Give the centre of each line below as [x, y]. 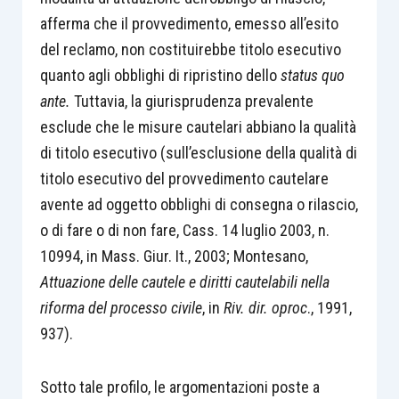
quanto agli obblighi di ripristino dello [160, 75]
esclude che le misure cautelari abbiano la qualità [198, 126]
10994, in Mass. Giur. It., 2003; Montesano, [174, 256]
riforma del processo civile [121, 307]
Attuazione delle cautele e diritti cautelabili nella [184, 281]
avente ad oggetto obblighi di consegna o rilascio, [199, 204]
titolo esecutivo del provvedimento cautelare [184, 178]
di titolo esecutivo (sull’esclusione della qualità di [198, 152]
